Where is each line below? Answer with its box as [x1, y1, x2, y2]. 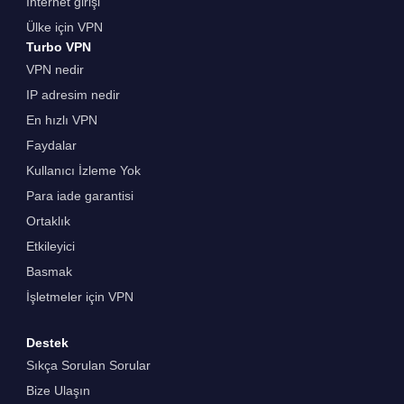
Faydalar [25, 137, 77, 152]
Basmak [25, 263, 72, 279]
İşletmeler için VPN [25, 289, 133, 304]
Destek [25, 335, 69, 350]
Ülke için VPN [25, 19, 103, 34]
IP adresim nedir [25, 87, 120, 102]
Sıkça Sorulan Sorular [25, 357, 151, 372]
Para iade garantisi [25, 188, 133, 203]
